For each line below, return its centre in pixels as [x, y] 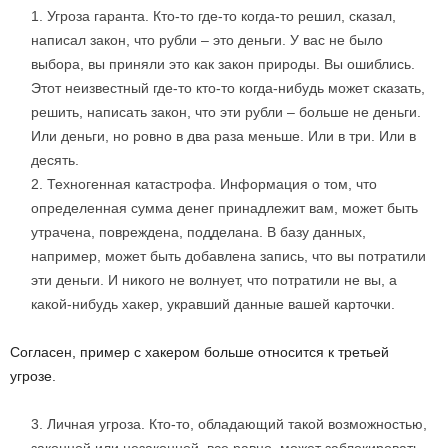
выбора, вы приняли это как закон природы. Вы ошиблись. [223, 64]
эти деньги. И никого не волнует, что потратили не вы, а [214, 280]
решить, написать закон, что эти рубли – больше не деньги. [228, 112]
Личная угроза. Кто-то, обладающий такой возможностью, [237, 424]
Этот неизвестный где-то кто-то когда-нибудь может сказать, [228, 88]
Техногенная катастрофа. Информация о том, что [212, 184]
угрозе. [33, 376]
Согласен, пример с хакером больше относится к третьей [199, 352]
